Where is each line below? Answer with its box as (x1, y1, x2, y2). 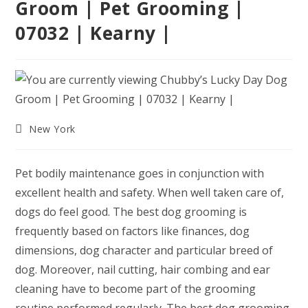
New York (29, 122, 76, 135)
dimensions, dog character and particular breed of (15, 243, 274, 258)
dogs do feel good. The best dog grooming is (15, 204, 247, 219)
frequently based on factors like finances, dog (15, 223, 250, 239)
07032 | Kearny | (15, 21, 173, 45)
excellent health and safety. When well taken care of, (15, 185, 285, 200)
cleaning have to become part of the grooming (15, 281, 256, 296)
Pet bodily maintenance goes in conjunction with (15, 166, 265, 181)
